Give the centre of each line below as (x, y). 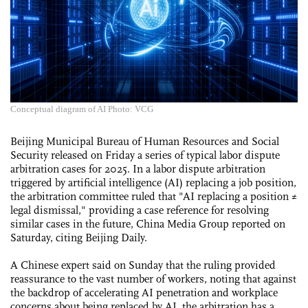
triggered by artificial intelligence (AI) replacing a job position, (153, 182)
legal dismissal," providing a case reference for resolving (140, 210)
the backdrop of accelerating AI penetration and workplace (144, 292)
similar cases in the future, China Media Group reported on (148, 223)
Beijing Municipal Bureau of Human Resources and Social (145, 141)
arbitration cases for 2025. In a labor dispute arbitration (138, 168)
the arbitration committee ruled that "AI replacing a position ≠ (154, 196)
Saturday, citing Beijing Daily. (79, 237)
